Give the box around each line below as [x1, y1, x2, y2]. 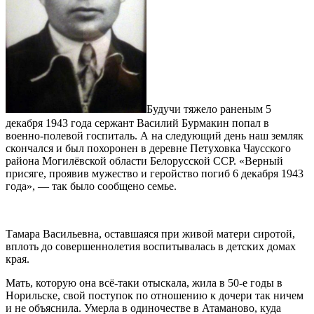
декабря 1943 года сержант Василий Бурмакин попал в [6, 117, 269, 130]
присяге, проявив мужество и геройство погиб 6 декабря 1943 [6, 168, 303, 180]
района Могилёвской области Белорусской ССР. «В [6, 155, 252, 168]
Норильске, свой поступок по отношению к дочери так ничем [6, 289, 303, 302]
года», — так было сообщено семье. [6, 180, 177, 193]
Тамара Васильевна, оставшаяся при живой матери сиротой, [6, 228, 295, 240]
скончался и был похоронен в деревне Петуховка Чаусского [6, 142, 291, 155]
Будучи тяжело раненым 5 [146, 103, 271, 116]
